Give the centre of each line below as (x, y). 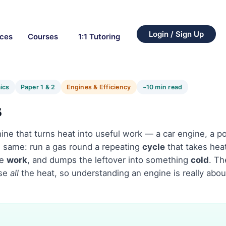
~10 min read (162, 87)
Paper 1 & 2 (38, 87)
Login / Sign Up (176, 34)
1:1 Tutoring (99, 36)
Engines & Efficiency (99, 87)
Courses (43, 36)
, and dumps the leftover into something (109, 160)
